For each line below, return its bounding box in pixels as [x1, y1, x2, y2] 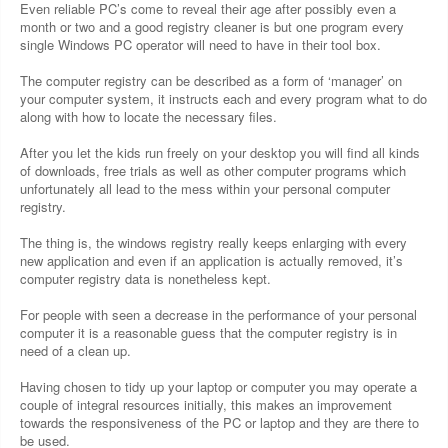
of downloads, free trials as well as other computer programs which [20, 161, 406, 180]
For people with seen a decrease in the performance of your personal [20, 305, 417, 324]
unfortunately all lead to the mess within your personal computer [20, 179, 390, 198]
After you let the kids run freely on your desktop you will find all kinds [20, 143, 420, 162]
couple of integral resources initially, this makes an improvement [20, 395, 392, 414]
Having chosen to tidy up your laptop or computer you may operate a [20, 377, 417, 396]
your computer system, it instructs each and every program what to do [20, 89, 427, 108]
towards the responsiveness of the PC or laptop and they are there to [20, 413, 419, 432]
